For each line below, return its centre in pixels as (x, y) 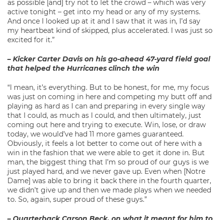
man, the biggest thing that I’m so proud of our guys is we (108, 162)
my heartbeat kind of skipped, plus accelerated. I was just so (110, 31)
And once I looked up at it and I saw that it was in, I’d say (104, 21)
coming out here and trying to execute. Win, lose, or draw (107, 125)
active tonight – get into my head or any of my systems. (104, 12)
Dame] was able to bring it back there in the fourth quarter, (109, 181)
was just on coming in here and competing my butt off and (110, 97)
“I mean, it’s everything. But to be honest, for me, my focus (108, 88)
